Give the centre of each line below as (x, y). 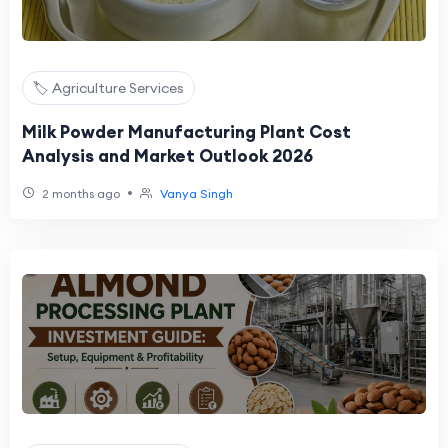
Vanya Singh (196, 193)
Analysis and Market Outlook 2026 (167, 156)
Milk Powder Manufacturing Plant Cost (186, 132)
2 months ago (79, 193)
